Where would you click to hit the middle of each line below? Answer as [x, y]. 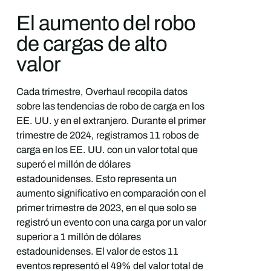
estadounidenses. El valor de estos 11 [97, 251]
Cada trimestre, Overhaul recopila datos [102, 92]
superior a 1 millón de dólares [78, 237]
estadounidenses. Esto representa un [96, 179]
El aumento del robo [106, 23]
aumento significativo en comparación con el [111, 193]
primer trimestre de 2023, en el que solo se [106, 208]
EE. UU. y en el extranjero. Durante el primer [111, 121]
